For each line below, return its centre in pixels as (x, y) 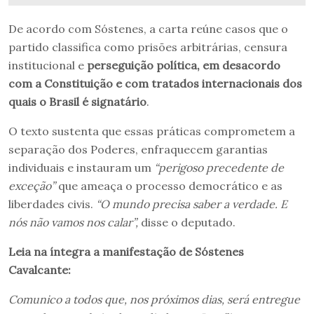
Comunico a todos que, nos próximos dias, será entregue (154, 300)
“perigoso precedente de (219, 168)
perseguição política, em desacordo (184, 66)
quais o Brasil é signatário (77, 102)
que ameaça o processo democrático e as (169, 186)
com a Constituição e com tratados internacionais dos (155, 84)
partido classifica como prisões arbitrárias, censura (148, 47)
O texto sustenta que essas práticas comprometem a (152, 131)
